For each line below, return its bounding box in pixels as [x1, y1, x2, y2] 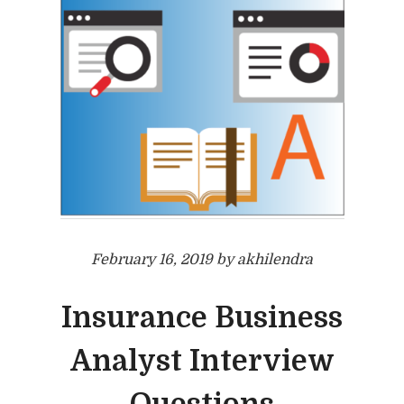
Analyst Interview [69, 344, 335, 379]
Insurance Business [61, 301, 343, 335]
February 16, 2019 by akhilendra [91, 252, 313, 269]
